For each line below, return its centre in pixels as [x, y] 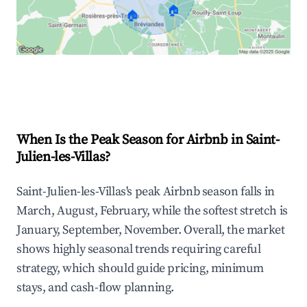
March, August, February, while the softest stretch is [152, 211]
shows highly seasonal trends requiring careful [139, 249]
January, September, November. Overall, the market [151, 230]
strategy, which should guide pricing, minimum [140, 269]
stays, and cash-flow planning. [96, 288]
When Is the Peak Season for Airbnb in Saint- [148, 140]
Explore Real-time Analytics [109, 84]
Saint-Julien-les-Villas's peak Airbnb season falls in [146, 192]
